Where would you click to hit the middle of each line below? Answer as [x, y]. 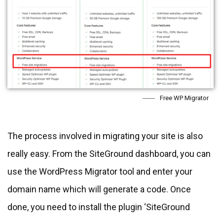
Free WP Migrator [184, 98]
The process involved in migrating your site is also [105, 136]
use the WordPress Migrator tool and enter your [100, 171]
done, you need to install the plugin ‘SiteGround [99, 207]
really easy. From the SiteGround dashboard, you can [109, 153]
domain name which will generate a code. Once [99, 189]
